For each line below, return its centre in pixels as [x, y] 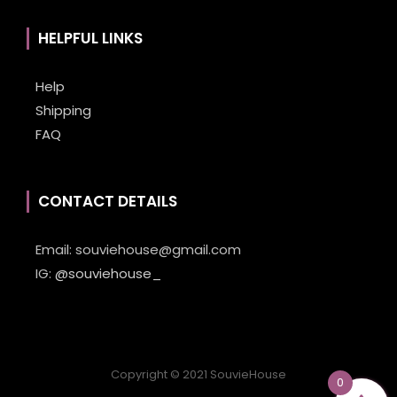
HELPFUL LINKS [90, 39]
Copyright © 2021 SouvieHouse [198, 375]
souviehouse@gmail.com [156, 250]
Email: [54, 250]
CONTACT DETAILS [108, 202]
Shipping [63, 111]
